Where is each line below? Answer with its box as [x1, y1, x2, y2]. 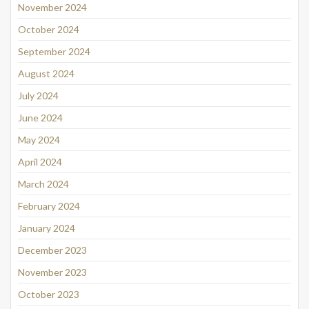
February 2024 [18, 200, 80, 212]
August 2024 [18, 68, 74, 80]
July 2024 [18, 90, 59, 102]
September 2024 [18, 46, 90, 58]
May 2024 [18, 134, 60, 146]
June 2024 [18, 112, 63, 124]
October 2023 [18, 288, 79, 301]
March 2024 [18, 178, 69, 190]
